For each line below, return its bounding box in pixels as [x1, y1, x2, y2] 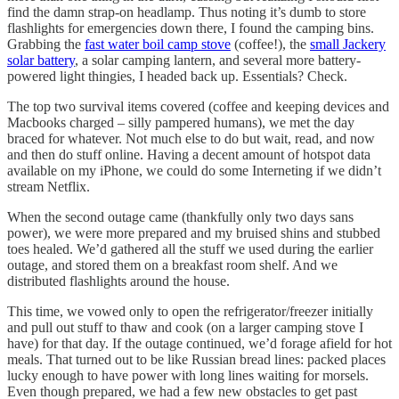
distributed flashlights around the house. [7, 273, 230, 289]
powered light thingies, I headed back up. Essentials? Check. [7, 68, 347, 84]
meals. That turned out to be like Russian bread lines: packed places [7, 351, 386, 367]
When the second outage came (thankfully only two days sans [7, 208, 354, 224]
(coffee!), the [231, 36, 310, 52]
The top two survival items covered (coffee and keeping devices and [7, 98, 389, 114]
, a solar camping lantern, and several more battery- [75, 52, 361, 68]
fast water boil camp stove [85, 36, 231, 52]
